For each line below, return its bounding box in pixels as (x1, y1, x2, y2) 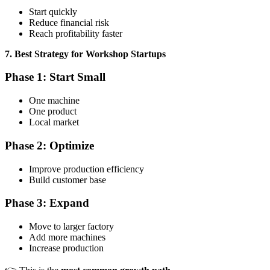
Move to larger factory (29, 221, 114, 232)
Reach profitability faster (29, 28, 122, 39)
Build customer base (29, 174, 106, 185)
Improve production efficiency (29, 163, 144, 174)
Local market (29, 117, 79, 128)
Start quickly (29, 6, 77, 17)
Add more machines (29, 232, 105, 243)
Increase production (29, 243, 104, 254)
